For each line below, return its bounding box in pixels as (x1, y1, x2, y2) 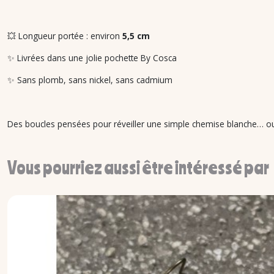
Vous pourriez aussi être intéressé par (7, 157, 269, 178)
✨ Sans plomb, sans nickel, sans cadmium (7, 74, 172, 86)
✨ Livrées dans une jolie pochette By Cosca (7, 52, 177, 64)
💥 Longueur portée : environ (7, 30, 122, 42)
